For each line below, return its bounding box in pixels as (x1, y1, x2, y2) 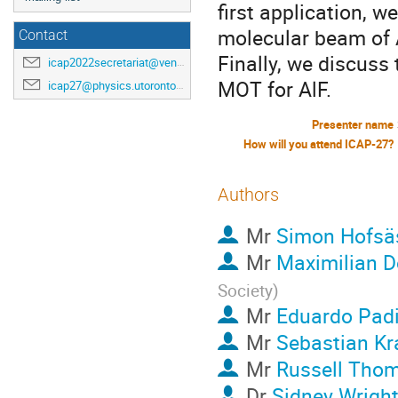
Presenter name (312, 116, 394, 133)
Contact (19, 28, 68, 44)
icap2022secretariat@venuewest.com (48, 54, 177, 71)
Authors (218, 184, 279, 205)
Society (218, 279, 273, 302)
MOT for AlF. (218, 75, 331, 104)
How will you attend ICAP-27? (243, 136, 394, 153)
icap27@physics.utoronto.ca (48, 76, 176, 93)
